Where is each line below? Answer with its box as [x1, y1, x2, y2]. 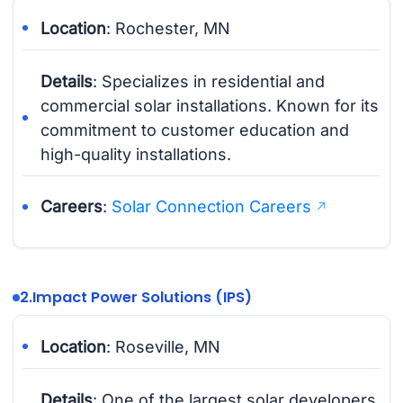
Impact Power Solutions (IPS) [31, 287, 252, 309]
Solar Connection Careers [112, 197, 312, 217]
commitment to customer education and [40, 120, 350, 139]
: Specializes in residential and [93, 71, 326, 91]
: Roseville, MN [106, 336, 221, 356]
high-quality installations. [40, 144, 232, 164]
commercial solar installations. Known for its [40, 95, 380, 115]
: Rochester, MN [106, 18, 231, 38]
